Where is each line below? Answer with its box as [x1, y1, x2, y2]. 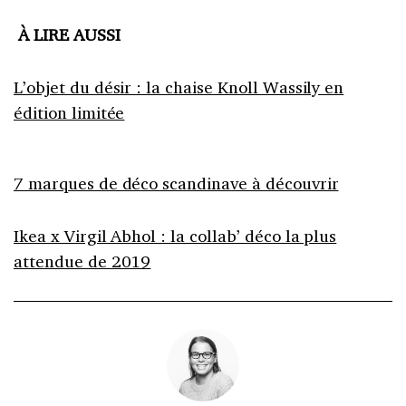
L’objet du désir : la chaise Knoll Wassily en [14, 76, 344, 99]
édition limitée [14, 101, 125, 124]
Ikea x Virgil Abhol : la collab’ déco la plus [14, 225, 337, 247]
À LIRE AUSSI [14, 24, 121, 46]
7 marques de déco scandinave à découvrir [14, 172, 339, 195]
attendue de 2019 [14, 250, 151, 273]
